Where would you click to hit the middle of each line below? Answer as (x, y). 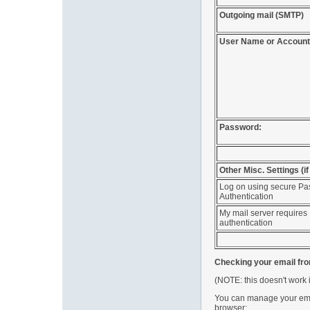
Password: (240, 127)
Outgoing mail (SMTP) (262, 15)
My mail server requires (263, 213)
